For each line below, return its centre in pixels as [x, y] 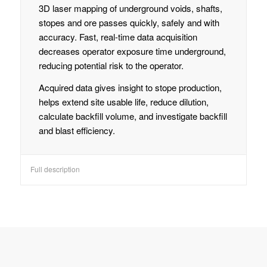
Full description [55, 169]
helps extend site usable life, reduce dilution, [123, 101]
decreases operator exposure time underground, [132, 51]
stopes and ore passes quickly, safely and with [129, 23]
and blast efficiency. [77, 130]
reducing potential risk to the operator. [111, 66]
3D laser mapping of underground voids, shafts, [130, 8]
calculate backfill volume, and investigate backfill [133, 116]
